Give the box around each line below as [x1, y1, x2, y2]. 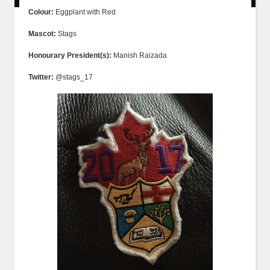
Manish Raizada [113, 51, 167, 60]
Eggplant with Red [53, 7, 116, 16]
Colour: [28, 7, 54, 16]
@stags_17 [55, 72, 93, 81]
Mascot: [28, 29, 58, 38]
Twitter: [28, 72, 55, 81]
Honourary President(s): [28, 51, 113, 60]
